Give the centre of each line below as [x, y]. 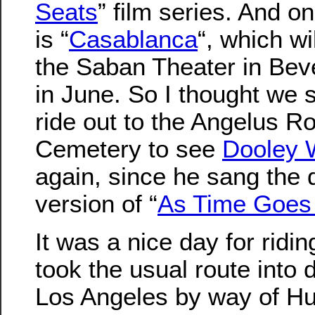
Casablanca [133, 39]
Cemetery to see [129, 149]
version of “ [96, 204]
